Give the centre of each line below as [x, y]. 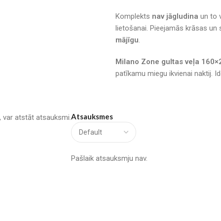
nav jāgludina [175, 16]
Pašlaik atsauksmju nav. [109, 158]
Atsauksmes [92, 116]
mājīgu [127, 40]
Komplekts [134, 16]
